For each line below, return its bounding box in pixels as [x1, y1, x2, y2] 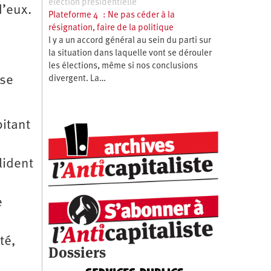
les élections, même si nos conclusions [48, 61, 198, 71]
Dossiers [48, 243, 106, 262]
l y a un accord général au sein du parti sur [48, 36, 211, 45]
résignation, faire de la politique [48, 23, 174, 33]
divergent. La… [48, 74, 106, 83]
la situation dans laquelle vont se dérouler [48, 48, 212, 58]
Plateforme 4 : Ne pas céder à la [48, 10, 175, 20]
